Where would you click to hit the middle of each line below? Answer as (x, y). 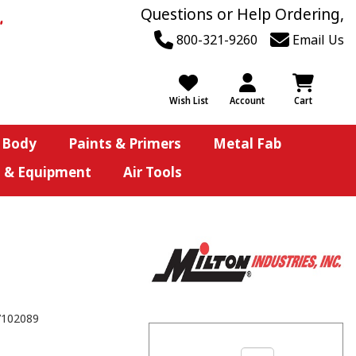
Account (247, 101)
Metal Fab (247, 143)
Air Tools (152, 172)
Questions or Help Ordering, (242, 14)
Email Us (317, 40)
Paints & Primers (124, 143)
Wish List (188, 101)
